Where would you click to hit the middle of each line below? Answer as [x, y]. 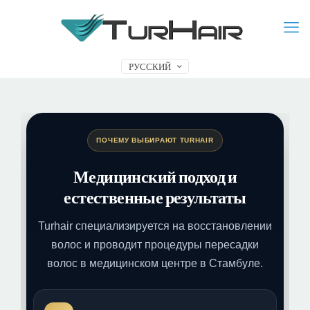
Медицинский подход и [155, 177]
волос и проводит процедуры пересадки [155, 245]
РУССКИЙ [150, 66]
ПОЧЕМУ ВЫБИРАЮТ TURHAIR [155, 140]
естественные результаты [155, 198]
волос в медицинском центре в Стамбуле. [155, 263]
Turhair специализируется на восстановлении [155, 226]
